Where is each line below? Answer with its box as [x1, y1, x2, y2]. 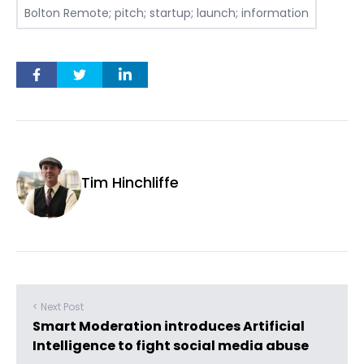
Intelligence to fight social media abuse [32, 336, 309, 355]
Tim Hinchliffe [81, 172, 179, 193]
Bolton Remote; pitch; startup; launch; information [24, 5, 309, 21]
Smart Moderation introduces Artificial [32, 317, 305, 336]
